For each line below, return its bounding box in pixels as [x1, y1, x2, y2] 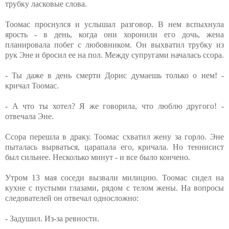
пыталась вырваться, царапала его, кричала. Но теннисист [5, 143, 224, 152]
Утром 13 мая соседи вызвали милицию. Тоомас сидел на [5, 173, 224, 182]
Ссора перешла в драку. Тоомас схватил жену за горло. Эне [5, 132, 224, 142]
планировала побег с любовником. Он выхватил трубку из [5, 40, 224, 50]
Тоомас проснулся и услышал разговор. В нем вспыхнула [5, 20, 224, 29]
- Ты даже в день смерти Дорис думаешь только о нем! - [5, 71, 224, 80]
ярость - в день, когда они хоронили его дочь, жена [5, 30, 224, 39]
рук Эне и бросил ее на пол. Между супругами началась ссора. [5, 51, 224, 60]
